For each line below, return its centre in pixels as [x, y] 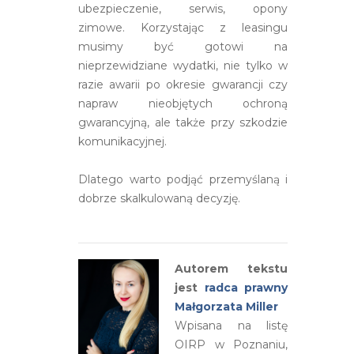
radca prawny [246, 287]
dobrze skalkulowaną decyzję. [159, 198]
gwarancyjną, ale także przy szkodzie [183, 122]
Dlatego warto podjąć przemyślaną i [183, 179]
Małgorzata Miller [226, 306]
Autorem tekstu [232, 268]
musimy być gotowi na [183, 46]
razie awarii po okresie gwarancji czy [183, 84]
